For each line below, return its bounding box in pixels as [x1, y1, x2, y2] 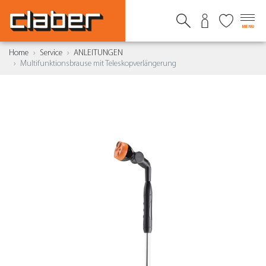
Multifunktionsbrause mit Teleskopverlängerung [20, 59, 176, 68]
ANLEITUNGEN [74, 48, 123, 58]
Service [40, 48, 62, 58]
